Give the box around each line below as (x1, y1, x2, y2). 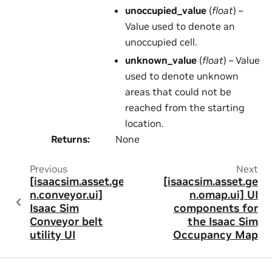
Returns (51, 133, 87, 146)
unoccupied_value (125, 4, 206, 17)
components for (173, 202, 258, 216)
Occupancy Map (172, 228, 258, 242)
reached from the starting (125, 101, 245, 114)
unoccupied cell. (125, 36, 197, 49)
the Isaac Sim (187, 215, 258, 229)
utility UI (30, 228, 76, 242)
